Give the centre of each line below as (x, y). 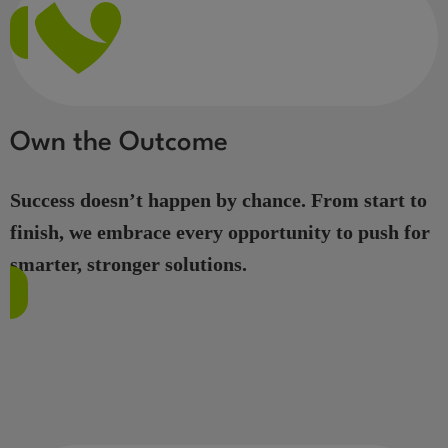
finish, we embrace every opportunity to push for (220, 232)
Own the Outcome (119, 143)
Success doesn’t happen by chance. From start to (218, 200)
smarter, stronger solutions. (128, 264)
